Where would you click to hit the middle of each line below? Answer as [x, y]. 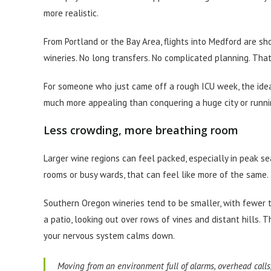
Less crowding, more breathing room [141, 130]
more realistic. [71, 13]
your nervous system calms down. [109, 236]
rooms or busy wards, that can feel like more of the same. [156, 175]
